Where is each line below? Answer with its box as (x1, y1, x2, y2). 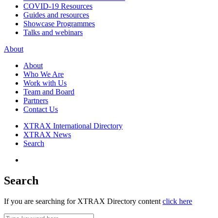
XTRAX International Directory (23, 122, 123, 130)
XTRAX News (23, 130, 71, 139)
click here (163, 197, 192, 205)
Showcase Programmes (23, 19, 95, 28)
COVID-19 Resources (23, 2, 92, 10)
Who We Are (23, 70, 64, 78)
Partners (23, 96, 48, 105)
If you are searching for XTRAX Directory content (4, 197, 163, 205)
